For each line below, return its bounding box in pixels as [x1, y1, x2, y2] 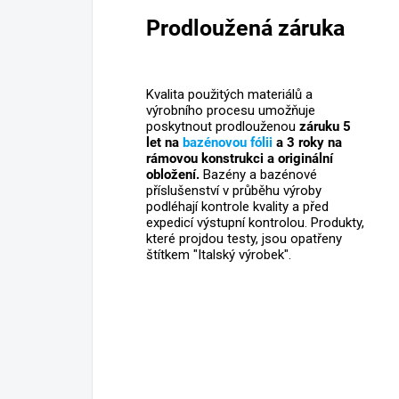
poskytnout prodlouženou [146, 118, 299, 135]
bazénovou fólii [183, 134, 273, 151]
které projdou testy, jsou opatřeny [146, 231, 342, 248]
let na [146, 134, 183, 151]
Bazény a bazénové [199, 167, 317, 183]
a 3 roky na [273, 134, 342, 151]
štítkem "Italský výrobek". [146, 247, 291, 264]
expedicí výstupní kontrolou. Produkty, [146, 215, 364, 232]
